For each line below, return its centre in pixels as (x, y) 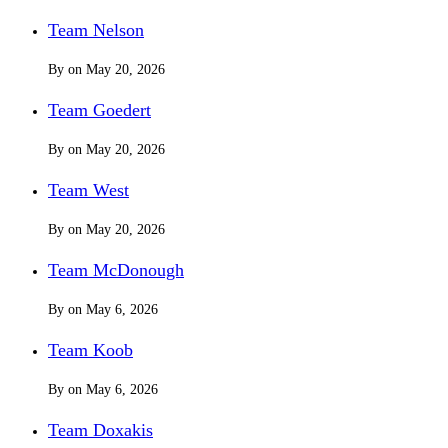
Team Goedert (99, 109)
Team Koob (90, 349)
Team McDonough (116, 269)
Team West (88, 189)
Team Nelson (96, 29)
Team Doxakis (100, 429)
